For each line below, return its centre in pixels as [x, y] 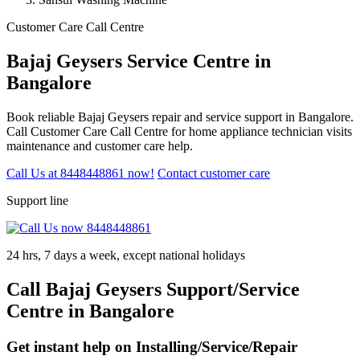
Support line [37, 200]
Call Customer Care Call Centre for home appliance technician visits [179, 131]
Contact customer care [214, 173]
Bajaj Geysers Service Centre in [139, 61]
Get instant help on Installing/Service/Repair [152, 346]
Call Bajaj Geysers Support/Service [153, 289]
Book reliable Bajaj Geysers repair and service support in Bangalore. [180, 117]
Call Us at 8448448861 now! [80, 173]
